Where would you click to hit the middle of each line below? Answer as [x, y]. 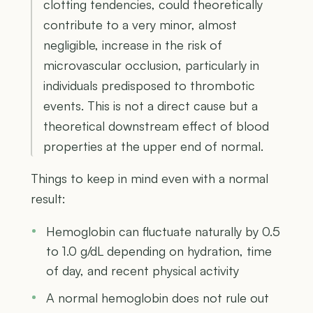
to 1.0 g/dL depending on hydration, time [159, 250]
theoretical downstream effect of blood [156, 125]
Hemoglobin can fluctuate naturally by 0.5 [163, 231]
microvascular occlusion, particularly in [151, 65]
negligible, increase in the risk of [133, 44]
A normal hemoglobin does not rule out [158, 297]
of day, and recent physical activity [143, 270]
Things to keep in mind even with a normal [150, 178]
